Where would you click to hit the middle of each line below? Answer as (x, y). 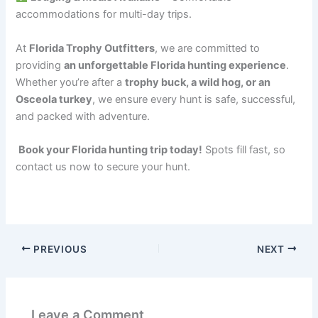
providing (40, 65)
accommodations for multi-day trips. (104, 15)
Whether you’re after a (71, 82)
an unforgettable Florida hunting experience (175, 65)
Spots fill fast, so (244, 150)
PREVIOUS (59, 249)
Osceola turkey (54, 99)
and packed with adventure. (83, 116)
